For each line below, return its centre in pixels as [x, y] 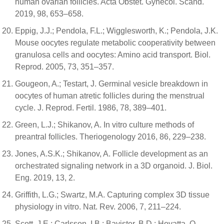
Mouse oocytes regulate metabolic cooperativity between [115, 42]
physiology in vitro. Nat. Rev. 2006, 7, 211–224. [98, 206]
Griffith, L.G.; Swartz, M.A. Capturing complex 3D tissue [112, 194]
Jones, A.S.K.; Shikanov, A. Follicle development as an [111, 153]
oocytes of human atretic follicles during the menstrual [110, 95]
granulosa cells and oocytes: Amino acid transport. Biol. [113, 54]
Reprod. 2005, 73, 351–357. [64, 66]
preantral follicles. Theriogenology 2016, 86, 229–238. [110, 136]
